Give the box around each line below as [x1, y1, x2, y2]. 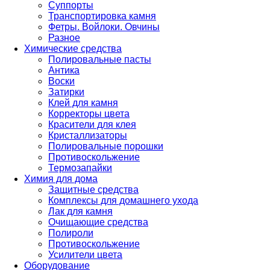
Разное [48, 33, 80, 43]
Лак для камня [48, 206, 113, 216]
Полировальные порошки [48, 141, 163, 151]
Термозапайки [48, 163, 112, 173]
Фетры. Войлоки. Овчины [48, 22, 160, 32]
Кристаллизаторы [48, 130, 127, 140]
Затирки [48, 87, 84, 97]
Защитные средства [48, 184, 139, 195]
